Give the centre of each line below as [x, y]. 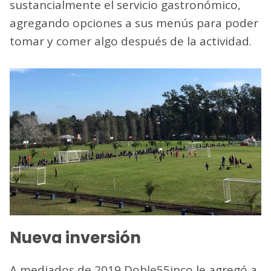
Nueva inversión [75, 237]
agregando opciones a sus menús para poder [134, 23]
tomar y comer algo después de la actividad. [131, 41]
